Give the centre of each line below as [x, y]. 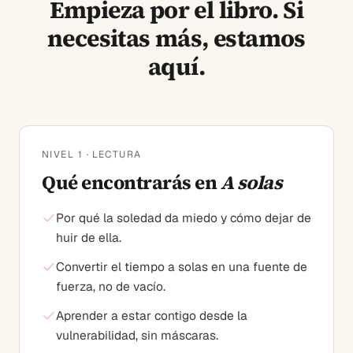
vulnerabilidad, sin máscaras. [137, 335]
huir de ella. [89, 237]
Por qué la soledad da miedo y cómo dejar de [184, 217]
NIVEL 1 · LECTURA [92, 154]
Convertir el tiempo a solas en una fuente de [182, 266]
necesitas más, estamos [176, 38]
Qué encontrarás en [131, 182]
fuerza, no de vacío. [111, 286]
